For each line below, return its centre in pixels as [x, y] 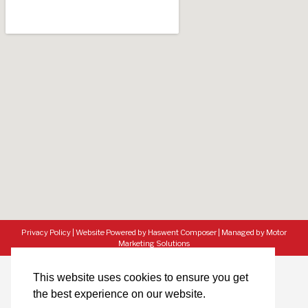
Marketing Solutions [154, 244]
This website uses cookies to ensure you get [141, 278]
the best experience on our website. [119, 294]
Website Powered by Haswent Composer [146, 233]
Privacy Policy [46, 233]
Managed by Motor [254, 233]
